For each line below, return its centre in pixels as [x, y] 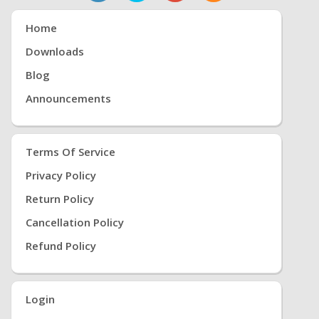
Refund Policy [61, 246]
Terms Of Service [70, 152]
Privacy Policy [61, 176]
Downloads [55, 52]
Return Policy [60, 199]
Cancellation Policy [75, 223]
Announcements [68, 99]
